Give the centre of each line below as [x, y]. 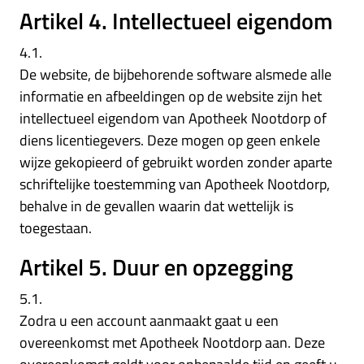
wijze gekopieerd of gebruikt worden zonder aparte [176, 162]
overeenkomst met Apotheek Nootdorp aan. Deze [172, 342]
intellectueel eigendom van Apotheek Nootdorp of [173, 118]
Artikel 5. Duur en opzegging [156, 266]
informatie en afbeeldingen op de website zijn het [171, 96]
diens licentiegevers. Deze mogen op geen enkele [170, 140]
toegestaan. [56, 227]
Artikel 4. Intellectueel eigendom [176, 20]
